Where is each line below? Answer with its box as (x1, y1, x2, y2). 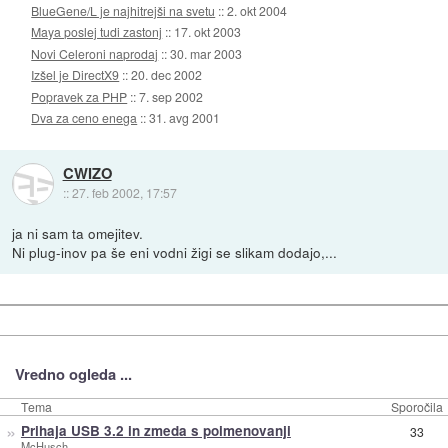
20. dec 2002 (131, 66, 203, 84)
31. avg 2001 (149, 109, 221, 127)
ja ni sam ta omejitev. (12, 223, 144, 244)
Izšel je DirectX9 (31, 66, 120, 84)
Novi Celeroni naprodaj (31, 44, 159, 62)
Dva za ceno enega (31, 109, 138, 127)
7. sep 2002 (139, 87, 204, 105)
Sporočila (391, 398, 443, 416)
